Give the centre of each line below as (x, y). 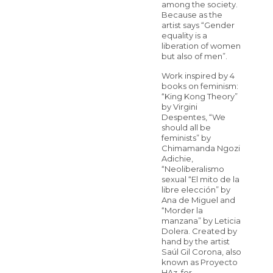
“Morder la (183, 211)
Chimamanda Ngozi (201, 148)
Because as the (192, 15)
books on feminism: (200, 86)
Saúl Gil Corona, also (202, 252)
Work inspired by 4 (198, 76)
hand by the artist (196, 242)
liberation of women (201, 46)
